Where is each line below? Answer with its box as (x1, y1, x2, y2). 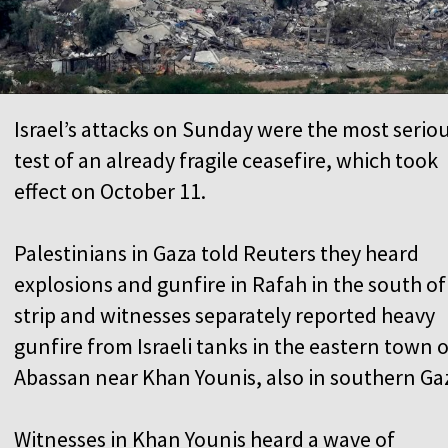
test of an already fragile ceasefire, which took (14, 145, 438, 174)
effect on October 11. (14, 176, 206, 205)
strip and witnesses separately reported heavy (14, 300, 435, 329)
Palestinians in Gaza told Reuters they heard (14, 238, 419, 267)
